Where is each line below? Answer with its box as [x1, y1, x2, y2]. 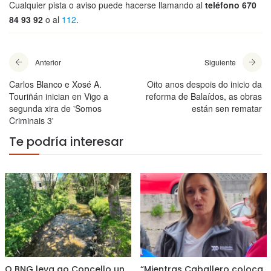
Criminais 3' [9, 114, 54, 127]
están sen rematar [192, 102, 262, 115]
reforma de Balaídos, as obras [146, 90, 262, 103]
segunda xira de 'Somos [9, 102, 102, 115]
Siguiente [204, 57, 236, 68]
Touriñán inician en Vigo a [9, 90, 108, 103]
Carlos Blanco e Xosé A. [9, 78, 102, 91]
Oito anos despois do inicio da [147, 78, 262, 91]
